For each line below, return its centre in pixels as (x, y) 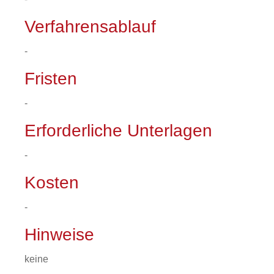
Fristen (51, 79)
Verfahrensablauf (90, 27)
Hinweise (59, 235)
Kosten (52, 183)
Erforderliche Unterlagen (118, 131)
